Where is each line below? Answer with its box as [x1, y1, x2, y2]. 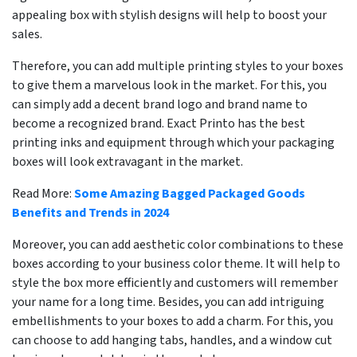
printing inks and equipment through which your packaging [12, 134, 335, 152]
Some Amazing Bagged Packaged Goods [74, 185, 305, 203]
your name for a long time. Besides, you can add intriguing [12, 293, 324, 312]
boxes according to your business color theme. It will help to [12, 255, 340, 273]
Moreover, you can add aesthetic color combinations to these [12, 236, 343, 254]
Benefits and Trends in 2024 [12, 204, 169, 222]
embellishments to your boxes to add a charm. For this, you [12, 312, 333, 331]
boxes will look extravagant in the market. [12, 153, 243, 171]
